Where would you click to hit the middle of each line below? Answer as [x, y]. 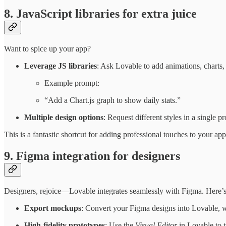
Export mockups [53, 208]
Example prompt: [72, 83]
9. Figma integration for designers [92, 156]
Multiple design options [64, 118]
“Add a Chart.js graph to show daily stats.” [112, 100]
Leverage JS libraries [61, 66]
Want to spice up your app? [47, 49]
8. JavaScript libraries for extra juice [100, 14]
